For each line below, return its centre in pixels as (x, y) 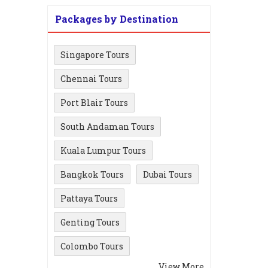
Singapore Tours (95, 54)
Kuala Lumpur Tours (103, 150)
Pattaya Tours (89, 198)
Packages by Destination (117, 19)
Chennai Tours (91, 78)
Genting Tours (90, 222)
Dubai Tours (167, 174)
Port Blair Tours (94, 102)
